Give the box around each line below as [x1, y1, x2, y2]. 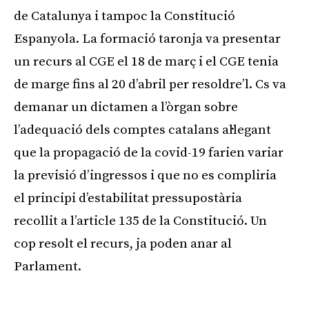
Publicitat [136, 298, 166, 307]
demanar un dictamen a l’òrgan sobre [14, 99, 238, 115]
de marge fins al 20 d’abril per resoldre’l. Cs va [14, 76, 286, 92]
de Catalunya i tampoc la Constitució [14, 8, 235, 24]
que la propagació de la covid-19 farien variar [14, 144, 283, 161]
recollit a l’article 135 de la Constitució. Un [14, 212, 267, 229]
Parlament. [14, 258, 81, 275]
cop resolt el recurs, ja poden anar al [14, 235, 232, 252]
